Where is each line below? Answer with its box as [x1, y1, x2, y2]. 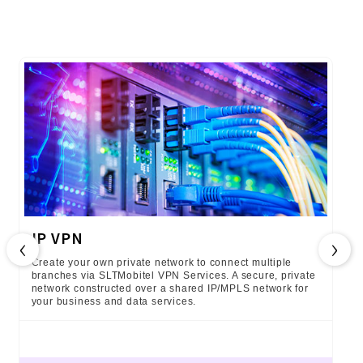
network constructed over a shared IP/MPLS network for [31, 283, 309, 295]
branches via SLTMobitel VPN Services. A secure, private [31, 270, 316, 282]
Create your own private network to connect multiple [31, 257, 293, 269]
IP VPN [31, 228, 83, 249]
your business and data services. [31, 296, 197, 308]
